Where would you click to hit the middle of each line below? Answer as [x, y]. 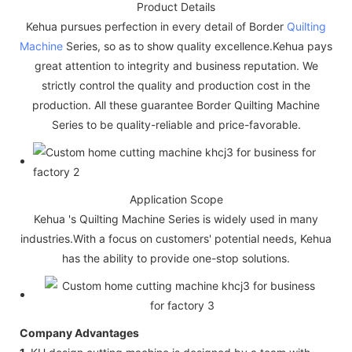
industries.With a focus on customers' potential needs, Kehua [176, 238]
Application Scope [176, 199]
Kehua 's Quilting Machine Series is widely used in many [176, 218]
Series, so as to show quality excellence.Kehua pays [198, 46]
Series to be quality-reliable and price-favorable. [176, 124]
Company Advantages [79, 332]
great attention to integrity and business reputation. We [176, 65]
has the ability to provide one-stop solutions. [176, 258]
